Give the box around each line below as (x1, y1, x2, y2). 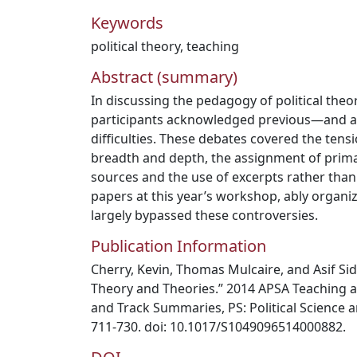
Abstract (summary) (91, 66, 237, 88)
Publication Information (91, 235, 266, 257)
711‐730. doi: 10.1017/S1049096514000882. (91, 318, 346, 335)
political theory (91, 37, 180, 55)
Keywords (91, 12, 163, 33)
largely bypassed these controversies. (91, 206, 318, 224)
